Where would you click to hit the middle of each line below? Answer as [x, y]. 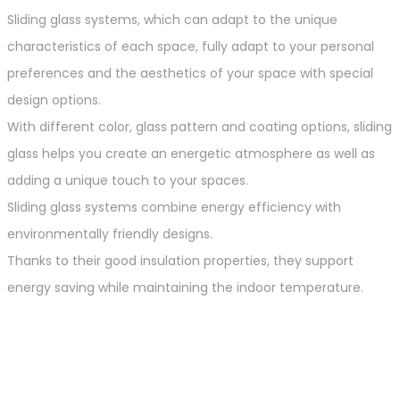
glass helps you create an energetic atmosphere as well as [191, 153]
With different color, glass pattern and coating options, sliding [199, 126]
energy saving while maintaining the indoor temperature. [185, 287]
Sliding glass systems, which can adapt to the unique [172, 19]
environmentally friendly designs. [109, 233]
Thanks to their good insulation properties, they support [180, 260]
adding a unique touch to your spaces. [127, 180]
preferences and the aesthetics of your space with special [190, 73]
